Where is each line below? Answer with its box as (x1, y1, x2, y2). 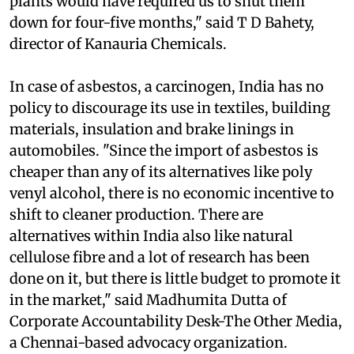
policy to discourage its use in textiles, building (9, 130, 330, 149)
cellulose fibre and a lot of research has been (9, 279, 310, 298)
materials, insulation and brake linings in (9, 151, 294, 170)
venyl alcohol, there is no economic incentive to (9, 215, 334, 234)
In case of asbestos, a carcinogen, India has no (9, 108, 324, 127)
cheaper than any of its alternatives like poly (9, 194, 312, 213)
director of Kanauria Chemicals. (9, 66, 227, 85)
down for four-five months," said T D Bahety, (9, 44, 314, 63)
